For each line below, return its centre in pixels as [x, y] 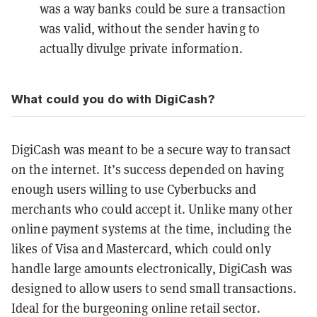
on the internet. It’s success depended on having [148, 169]
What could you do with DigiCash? [113, 99]
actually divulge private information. [141, 48]
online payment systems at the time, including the [151, 228]
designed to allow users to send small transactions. [154, 288]
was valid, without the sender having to [150, 28]
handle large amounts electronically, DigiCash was [152, 268]
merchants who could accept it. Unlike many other [152, 208]
